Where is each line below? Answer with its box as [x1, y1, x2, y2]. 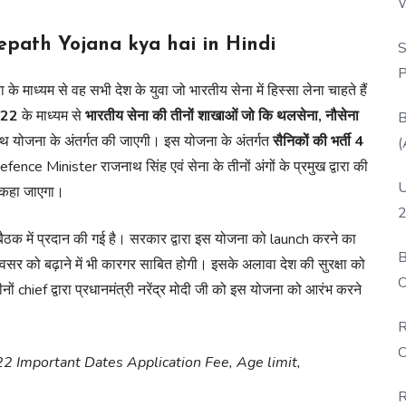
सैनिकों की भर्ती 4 [269, 130, 363, 151]
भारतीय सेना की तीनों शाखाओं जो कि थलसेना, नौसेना [85, 105, 359, 126]
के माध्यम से [18, 105, 85, 126]
